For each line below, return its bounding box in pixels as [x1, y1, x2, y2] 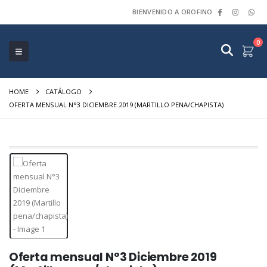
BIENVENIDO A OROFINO [132, 7, 213, 16]
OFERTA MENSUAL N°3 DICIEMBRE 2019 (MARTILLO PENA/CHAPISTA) [8, 100, 223, 109]
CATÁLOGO [45, 87, 82, 96]
